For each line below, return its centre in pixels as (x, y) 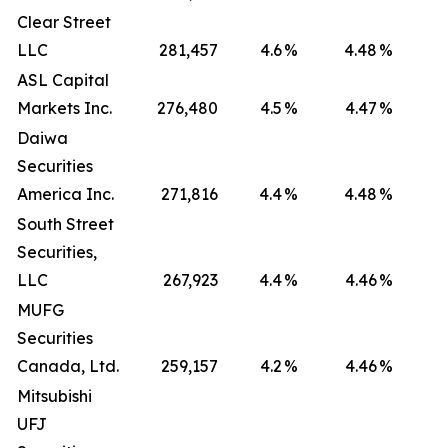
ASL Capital (63, 80)
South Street (65, 224)
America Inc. (65, 194)
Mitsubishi (54, 396)
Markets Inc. (64, 108)
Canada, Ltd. (68, 366)
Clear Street (64, 22)
